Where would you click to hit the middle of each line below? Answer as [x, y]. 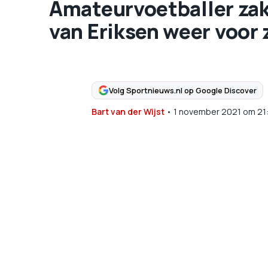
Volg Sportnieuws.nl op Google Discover [182, 90]
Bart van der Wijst [128, 112]
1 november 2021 [207, 112]
